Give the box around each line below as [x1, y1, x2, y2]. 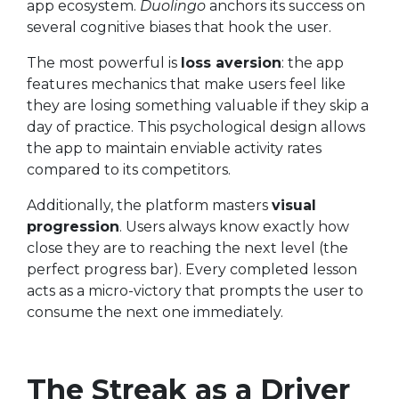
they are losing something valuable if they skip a [27, 97, 369, 114]
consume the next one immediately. [27, 304, 283, 321]
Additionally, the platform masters [27, 197, 272, 214]
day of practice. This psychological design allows [27, 118, 365, 135]
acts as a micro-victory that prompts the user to [27, 282, 363, 299]
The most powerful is [27, 54, 181, 71]
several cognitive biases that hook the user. [27, 19, 331, 36]
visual [272, 197, 316, 214]
